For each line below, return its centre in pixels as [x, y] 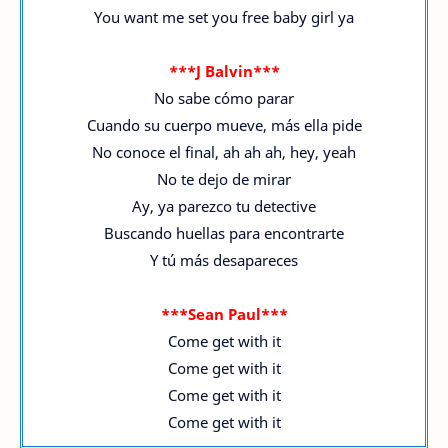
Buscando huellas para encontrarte [224, 233]
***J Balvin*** [224, 71]
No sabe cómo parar [224, 98]
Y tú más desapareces [224, 260]
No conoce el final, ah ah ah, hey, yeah [224, 152]
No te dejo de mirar [224, 179]
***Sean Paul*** [224, 314]
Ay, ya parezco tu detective [224, 206]
